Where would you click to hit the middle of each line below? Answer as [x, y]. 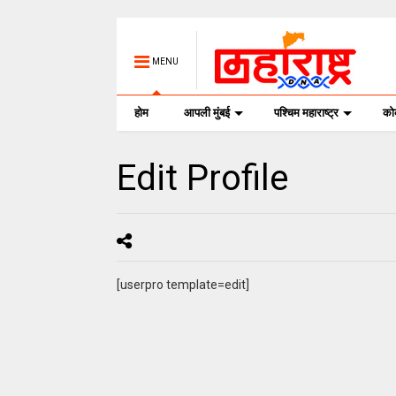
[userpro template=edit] [183, 285]
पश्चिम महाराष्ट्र [306, 113]
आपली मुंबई [206, 113]
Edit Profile [202, 178]
